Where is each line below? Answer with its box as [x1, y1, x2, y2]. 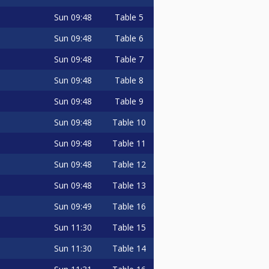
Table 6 [114, 32, 144, 44]
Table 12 [112, 159, 146, 171]
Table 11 [112, 138, 146, 150]
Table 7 [114, 53, 144, 65]
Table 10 [112, 116, 146, 128]
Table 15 [112, 222, 146, 234]
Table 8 [114, 74, 144, 86]
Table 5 [114, 11, 144, 23]
